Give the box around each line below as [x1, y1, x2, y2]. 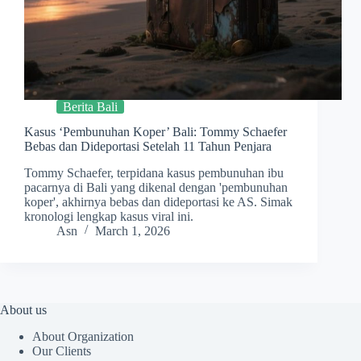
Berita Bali [63, 100, 118, 114]
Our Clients [32, 343, 91, 358]
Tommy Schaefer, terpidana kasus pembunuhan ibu [24, 165, 284, 180]
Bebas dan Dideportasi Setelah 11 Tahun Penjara [24, 139, 272, 154]
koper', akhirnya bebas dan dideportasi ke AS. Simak [24, 194, 293, 209]
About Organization [32, 329, 134, 343]
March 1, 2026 [95, 223, 170, 238]
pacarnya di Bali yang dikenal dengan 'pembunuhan [24, 180, 288, 194]
